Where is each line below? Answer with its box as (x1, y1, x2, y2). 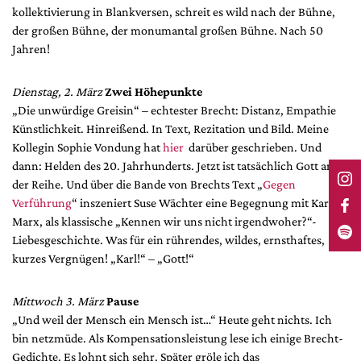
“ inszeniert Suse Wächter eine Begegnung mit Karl (72, 196, 332, 210)
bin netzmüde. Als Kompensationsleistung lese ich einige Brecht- (12, 331, 343, 346)
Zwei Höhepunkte (105, 85, 202, 99)
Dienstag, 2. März (12, 85, 102, 99)
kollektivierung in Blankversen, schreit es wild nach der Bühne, (12, 5, 335, 19)
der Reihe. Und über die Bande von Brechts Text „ (12, 177, 263, 192)
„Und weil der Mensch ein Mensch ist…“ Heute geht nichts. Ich (12, 313, 332, 327)
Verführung (12, 196, 72, 210)
